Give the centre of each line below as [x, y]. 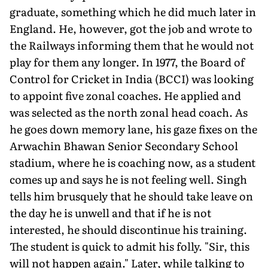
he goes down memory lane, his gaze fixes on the [133, 129]
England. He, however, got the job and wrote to [131, 28]
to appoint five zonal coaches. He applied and [125, 95]
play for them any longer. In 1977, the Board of [127, 62]
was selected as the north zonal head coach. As [129, 112]
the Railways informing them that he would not [132, 45]
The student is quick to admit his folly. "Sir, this [130, 246]
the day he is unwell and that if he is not [110, 212]
